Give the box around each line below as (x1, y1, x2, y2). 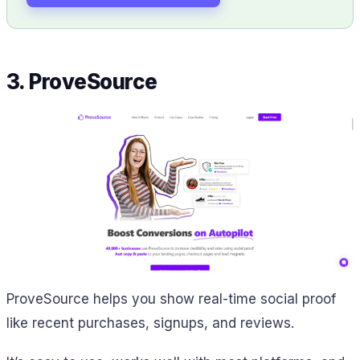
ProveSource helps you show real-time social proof (6, 291, 336, 308)
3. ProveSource (6, 69, 157, 95)
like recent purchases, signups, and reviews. (6, 315, 294, 332)
